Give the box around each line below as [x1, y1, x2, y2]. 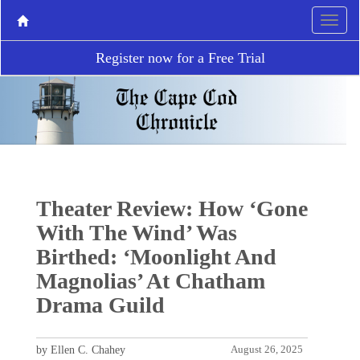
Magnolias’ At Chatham [35, 268, 265, 293]
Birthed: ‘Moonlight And [35, 243, 276, 269]
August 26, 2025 [231, 343, 304, 355]
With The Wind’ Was [35, 219, 237, 245]
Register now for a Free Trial [95, 50, 265, 66]
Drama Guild [35, 292, 165, 317]
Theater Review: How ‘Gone [35, 195, 308, 221]
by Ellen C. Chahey [35, 343, 125, 356]
